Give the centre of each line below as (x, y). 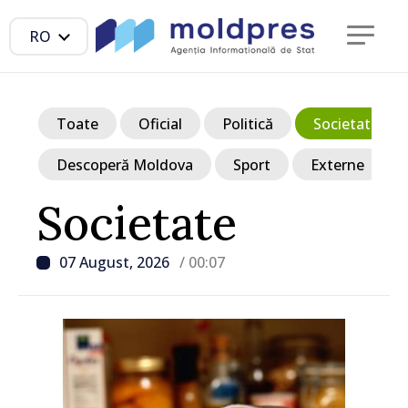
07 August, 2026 (116, 262)
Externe (337, 164)
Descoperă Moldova (125, 164)
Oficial (160, 123)
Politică (248, 123)
